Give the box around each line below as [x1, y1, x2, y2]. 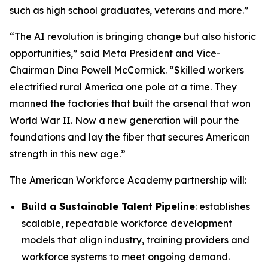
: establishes [195, 200, 250, 212]
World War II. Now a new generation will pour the [10, 114, 239, 126]
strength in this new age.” [10, 148, 126, 160]
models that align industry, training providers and [22, 234, 249, 246]
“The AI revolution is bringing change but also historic [10, 31, 256, 42]
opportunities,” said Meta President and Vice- [10, 47, 221, 59]
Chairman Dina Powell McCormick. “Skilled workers [10, 64, 244, 76]
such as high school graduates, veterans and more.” [10, 4, 249, 16]
